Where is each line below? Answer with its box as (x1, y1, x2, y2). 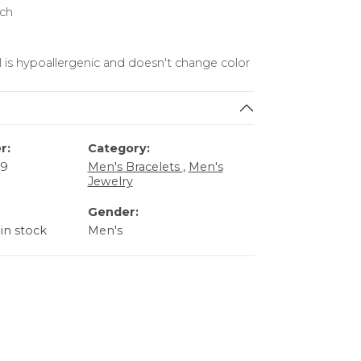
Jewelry (87, 174, 133, 189)
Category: (87, 141, 150, 156)
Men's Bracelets (87, 160, 183, 175)
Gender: (87, 205, 139, 220)
